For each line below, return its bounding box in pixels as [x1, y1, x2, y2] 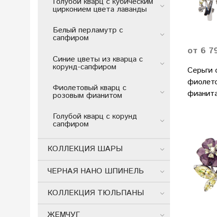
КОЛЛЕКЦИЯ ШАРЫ [47, 143, 123, 155]
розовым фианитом [53, 90, 122, 101]
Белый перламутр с [53, 25, 123, 36]
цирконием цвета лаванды [53, 4, 147, 15]
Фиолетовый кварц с [53, 82, 126, 93]
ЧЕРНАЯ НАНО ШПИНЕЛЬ [47, 165, 144, 177]
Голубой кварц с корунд [53, 110, 137, 122]
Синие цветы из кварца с [53, 53, 143, 65]
